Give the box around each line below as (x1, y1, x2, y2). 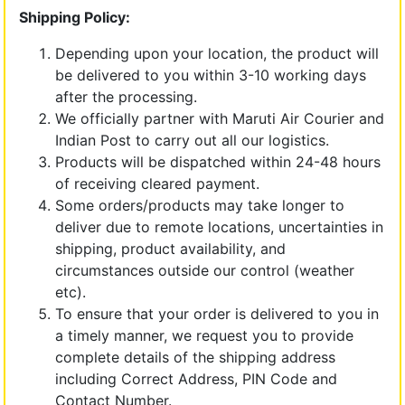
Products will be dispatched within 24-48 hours (55, 152, 381, 171)
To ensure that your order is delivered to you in (55, 304, 379, 323)
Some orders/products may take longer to (55, 195, 344, 214)
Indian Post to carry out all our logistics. (55, 130, 329, 149)
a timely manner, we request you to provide (55, 325, 353, 344)
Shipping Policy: (19, 7, 130, 26)
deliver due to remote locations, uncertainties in (55, 217, 383, 236)
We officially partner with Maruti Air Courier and (55, 108, 384, 127)
